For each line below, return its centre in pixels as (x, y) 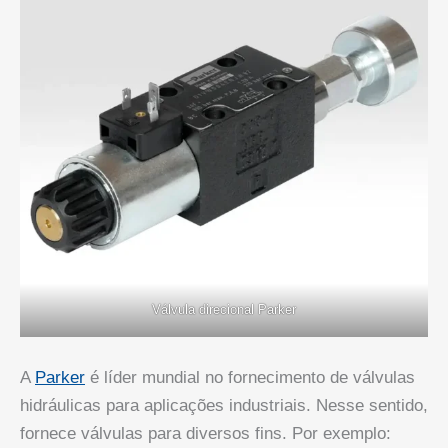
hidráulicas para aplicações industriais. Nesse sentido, (224, 405)
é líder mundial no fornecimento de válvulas (250, 377)
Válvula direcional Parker (224, 309)
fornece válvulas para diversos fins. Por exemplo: (205, 433)
